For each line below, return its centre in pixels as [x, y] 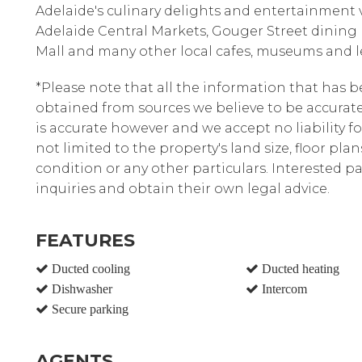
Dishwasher [80, 288]
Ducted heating [299, 268]
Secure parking [88, 309]
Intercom [282, 288]
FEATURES [85, 240]
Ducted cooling [89, 268]
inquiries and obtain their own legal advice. [183, 189]
